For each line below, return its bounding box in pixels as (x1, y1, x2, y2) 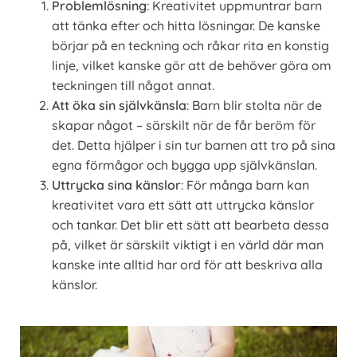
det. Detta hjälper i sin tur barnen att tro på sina (52, 136, 335, 153)
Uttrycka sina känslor (52, 176, 181, 193)
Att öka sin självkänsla (52, 96, 186, 113)
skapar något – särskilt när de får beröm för (52, 116, 316, 133)
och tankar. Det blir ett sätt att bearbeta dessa (52, 216, 329, 233)
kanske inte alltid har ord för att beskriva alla (52, 256, 323, 273)
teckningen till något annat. (52, 76, 214, 93)
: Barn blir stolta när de (186, 96, 322, 113)
